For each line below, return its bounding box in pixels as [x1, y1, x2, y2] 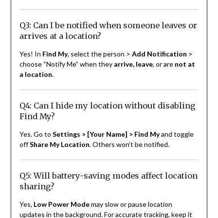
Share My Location [29, 140, 90, 149]
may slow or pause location [89, 200, 172, 209]
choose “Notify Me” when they [19, 60, 114, 69]
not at [174, 60, 195, 69]
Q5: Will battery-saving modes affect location [19, 171, 198, 181]
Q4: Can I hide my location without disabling [19, 101, 196, 111]
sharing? [19, 182, 54, 192]
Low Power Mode [33, 200, 90, 209]
